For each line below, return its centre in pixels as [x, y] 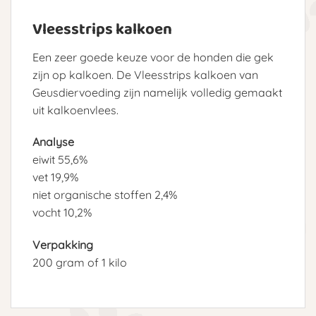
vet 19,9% [55, 177]
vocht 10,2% [62, 213]
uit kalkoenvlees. [75, 110]
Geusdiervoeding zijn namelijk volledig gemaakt [157, 92]
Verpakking [63, 245]
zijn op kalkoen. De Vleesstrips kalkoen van [145, 74]
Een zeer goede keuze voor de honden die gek [153, 57]
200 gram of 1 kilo [80, 263]
